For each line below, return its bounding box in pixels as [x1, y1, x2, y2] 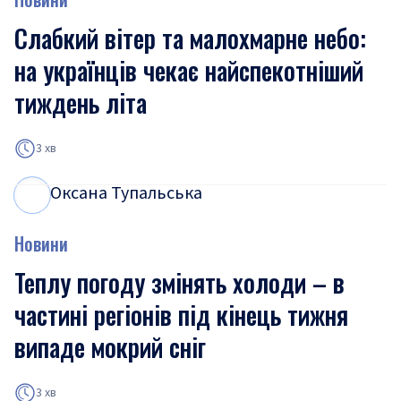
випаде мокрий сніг [14, 328, 206, 365]
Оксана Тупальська [50, 181, 202, 206]
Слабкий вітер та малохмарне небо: [14, 20, 366, 56]
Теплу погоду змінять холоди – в [14, 264, 345, 301]
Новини [14, 230, 68, 257]
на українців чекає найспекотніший [14, 52, 363, 89]
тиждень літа [14, 84, 147, 121]
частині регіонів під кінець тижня [14, 296, 348, 333]
